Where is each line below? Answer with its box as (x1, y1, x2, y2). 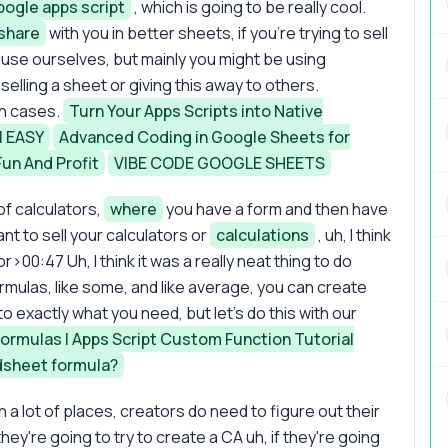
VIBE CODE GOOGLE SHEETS (114, 151, 325, 174)
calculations (216, 223, 309, 246)
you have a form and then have (163, 197, 388, 220)
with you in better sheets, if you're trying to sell (46, 21, 388, 44)
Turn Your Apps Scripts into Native (69, 99, 323, 122)
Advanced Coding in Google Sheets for (59, 125, 350, 148)
